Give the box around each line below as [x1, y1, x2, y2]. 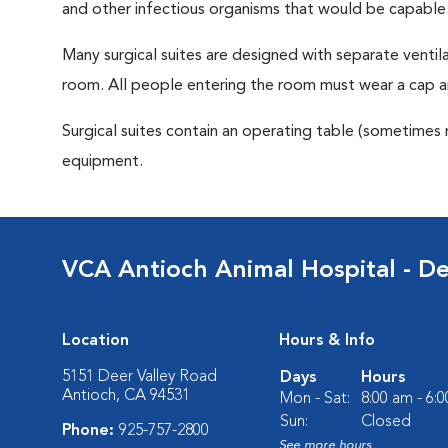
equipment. [62, 154, 143, 170]
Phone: [62, 423, 119, 439]
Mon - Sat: [280, 391, 350, 407]
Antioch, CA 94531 [62, 388, 190, 404]
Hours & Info [279, 333, 375, 349]
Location [62, 333, 129, 349]
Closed [361, 414, 411, 430]
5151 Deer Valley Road [62, 369, 217, 385]
